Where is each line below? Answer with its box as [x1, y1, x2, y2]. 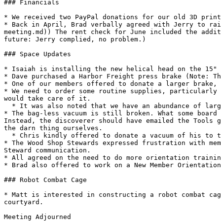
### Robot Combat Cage [4, 176, 87, 184]
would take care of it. [4, 95, 91, 102]
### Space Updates [4, 50, 71, 58]
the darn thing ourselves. [4, 124, 103, 132]
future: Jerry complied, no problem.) [4, 36, 146, 43]
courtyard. [4, 198, 43, 206]
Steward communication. [4, 147, 91, 154]
